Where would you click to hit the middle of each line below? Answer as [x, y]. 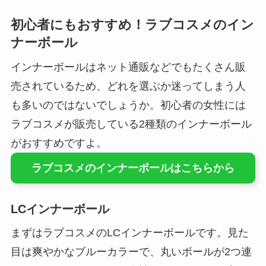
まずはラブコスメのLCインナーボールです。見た [129, 232]
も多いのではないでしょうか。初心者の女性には [128, 105]
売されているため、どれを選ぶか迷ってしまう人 [128, 86]
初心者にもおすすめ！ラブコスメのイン [132, 25]
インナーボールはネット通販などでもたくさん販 [128, 67]
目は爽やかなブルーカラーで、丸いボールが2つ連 [131, 251]
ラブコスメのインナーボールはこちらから [133, 168]
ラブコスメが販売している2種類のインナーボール [131, 124]
